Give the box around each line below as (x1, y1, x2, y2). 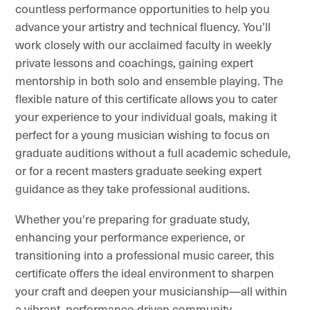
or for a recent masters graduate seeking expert (15, 161, 262, 179)
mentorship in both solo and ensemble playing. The (15, 71, 283, 89)
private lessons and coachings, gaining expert (15, 53, 253, 71)
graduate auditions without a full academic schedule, (15, 143, 291, 161)
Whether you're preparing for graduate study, (15, 210, 250, 227)
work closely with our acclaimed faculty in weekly (15, 35, 271, 53)
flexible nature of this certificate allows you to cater (15, 89, 277, 107)
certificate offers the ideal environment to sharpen (15, 264, 274, 281)
